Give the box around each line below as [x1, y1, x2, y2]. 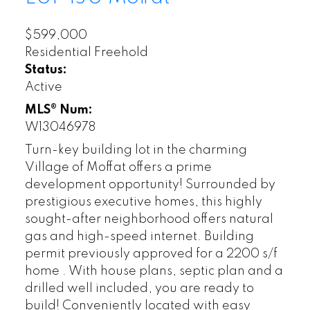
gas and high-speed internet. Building [24, 230, 254, 244]
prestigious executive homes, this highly [24, 196, 262, 209]
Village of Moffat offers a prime [24, 161, 212, 174]
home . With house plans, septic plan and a [24, 265, 283, 278]
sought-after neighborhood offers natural [24, 213, 273, 226]
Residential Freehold [24, 46, 148, 60]
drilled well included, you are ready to [24, 282, 254, 295]
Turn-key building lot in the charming [24, 144, 247, 157]
